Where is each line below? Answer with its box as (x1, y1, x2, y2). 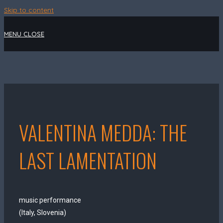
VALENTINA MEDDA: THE (19, 117, 187, 147)
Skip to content (4, 5, 54, 14)
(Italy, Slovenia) (19, 209, 66, 217)
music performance (19, 196, 81, 204)
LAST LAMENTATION (19, 145, 157, 175)
